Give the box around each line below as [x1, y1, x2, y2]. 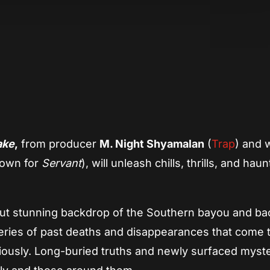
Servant [42, 157, 82, 170]
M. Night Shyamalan [99, 137, 205, 151]
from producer [18, 137, 100, 151]
